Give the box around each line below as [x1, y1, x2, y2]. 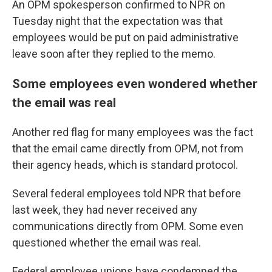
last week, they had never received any [12, 203, 197, 216]
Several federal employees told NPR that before [12, 187, 241, 200]
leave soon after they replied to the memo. [12, 47, 216, 60]
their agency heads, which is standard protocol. [12, 158, 238, 171]
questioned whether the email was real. [12, 236, 201, 249]
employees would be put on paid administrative [12, 31, 239, 44]
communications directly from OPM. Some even [12, 220, 243, 233]
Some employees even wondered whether [12, 76, 257, 91]
